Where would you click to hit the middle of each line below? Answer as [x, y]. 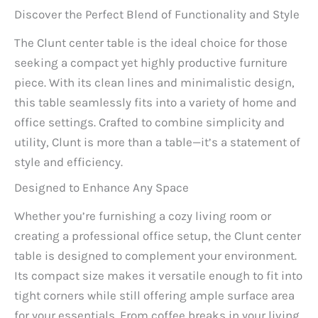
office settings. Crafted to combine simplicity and [149, 122]
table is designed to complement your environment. [155, 256]
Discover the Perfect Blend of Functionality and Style [157, 14]
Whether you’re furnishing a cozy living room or [143, 216]
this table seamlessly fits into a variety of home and [155, 102]
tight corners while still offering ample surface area [154, 296]
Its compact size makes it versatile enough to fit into [158, 276]
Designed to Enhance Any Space [102, 188]
